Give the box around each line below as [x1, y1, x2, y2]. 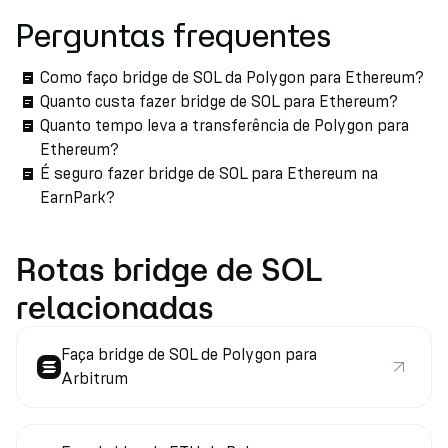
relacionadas [16, 289, 214, 325]
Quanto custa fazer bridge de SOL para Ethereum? [40, 92, 398, 111]
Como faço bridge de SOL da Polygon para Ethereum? [40, 68, 424, 87]
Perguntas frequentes [16, 17, 331, 53]
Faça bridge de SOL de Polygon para [61, 345, 317, 364]
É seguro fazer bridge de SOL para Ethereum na [40, 164, 378, 183]
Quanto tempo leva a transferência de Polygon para [40, 116, 409, 135]
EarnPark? [40, 188, 115, 207]
